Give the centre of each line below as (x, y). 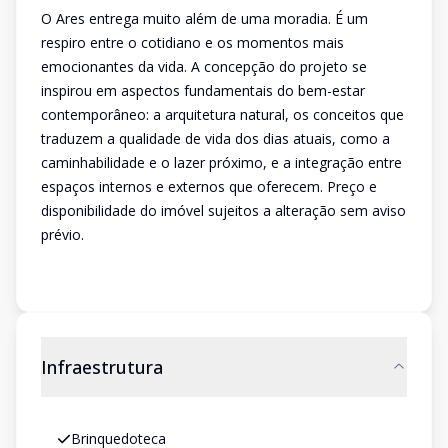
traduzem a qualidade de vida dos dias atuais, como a (215, 138)
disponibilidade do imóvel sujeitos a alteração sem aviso (223, 210)
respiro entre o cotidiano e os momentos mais (192, 42)
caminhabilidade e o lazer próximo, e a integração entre (221, 162)
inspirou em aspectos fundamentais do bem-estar (203, 90)
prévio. (62, 234)
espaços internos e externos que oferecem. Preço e (209, 186)
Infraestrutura (102, 367)
